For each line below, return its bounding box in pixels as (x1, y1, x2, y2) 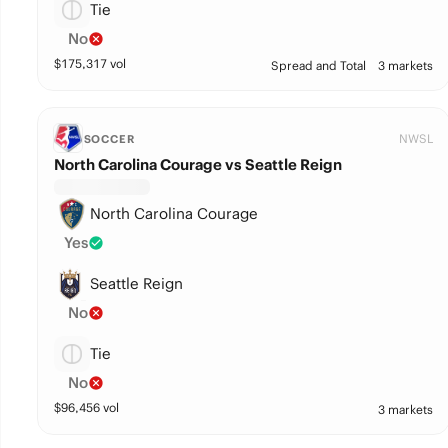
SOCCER (83, 132, 135, 146)
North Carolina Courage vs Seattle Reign (53, 155, 342, 174)
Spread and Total (270, 58, 366, 73)
